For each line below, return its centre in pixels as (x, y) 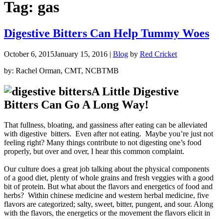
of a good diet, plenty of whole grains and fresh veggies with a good (109, 178)
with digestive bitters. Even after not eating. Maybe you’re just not (109, 134)
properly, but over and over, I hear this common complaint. (94, 152)
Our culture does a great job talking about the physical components (107, 169)
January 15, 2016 (81, 54)
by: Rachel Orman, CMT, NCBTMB (61, 70)
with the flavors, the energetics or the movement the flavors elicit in (107, 213)
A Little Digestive (135, 91)
